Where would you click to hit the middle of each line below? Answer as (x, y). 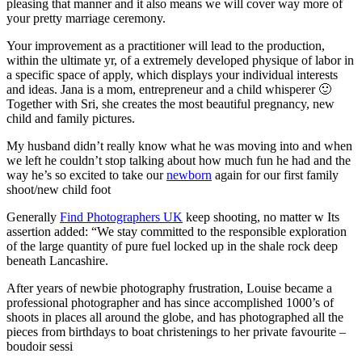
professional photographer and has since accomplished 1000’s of (170, 302)
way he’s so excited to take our (86, 175)
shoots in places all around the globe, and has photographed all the (175, 317)
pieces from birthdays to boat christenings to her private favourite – (176, 331)
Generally (33, 217)
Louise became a (288, 288)
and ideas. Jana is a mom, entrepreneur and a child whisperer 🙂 (169, 89)
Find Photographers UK (121, 217)
